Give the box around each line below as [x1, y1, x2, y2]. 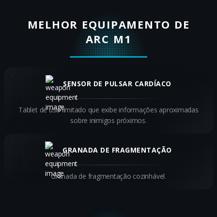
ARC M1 [85, 31, 132, 46]
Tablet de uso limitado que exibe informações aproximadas [18, 105, 199, 114]
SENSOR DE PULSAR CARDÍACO [63, 79, 171, 88]
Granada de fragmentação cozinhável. [51, 171, 166, 181]
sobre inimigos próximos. [70, 116, 147, 125]
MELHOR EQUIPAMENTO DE [27, 17, 190, 31]
